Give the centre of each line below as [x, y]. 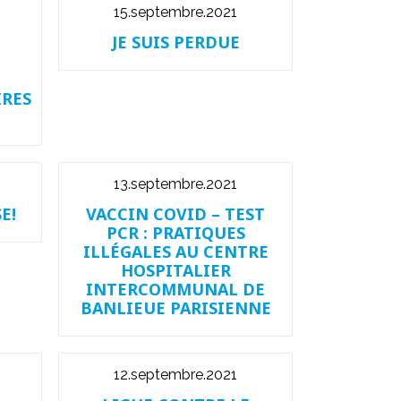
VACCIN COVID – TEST [175, 214]
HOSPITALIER [175, 270]
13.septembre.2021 [175, 184]
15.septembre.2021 [175, 12]
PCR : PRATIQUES [175, 233]
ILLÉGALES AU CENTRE [175, 252]
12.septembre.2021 [175, 375]
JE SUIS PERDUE [175, 42]
